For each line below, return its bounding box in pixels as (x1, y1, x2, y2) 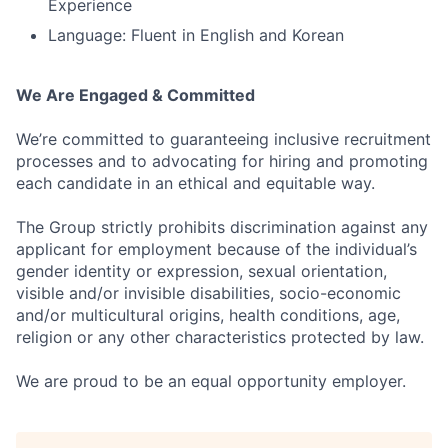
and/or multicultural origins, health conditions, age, (16, 305, 400, 325)
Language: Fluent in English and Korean (48, 25, 344, 45)
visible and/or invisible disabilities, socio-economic (16, 283, 401, 303)
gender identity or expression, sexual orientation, (16, 261, 387, 281)
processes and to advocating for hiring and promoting (16, 151, 428, 171)
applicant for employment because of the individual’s (16, 239, 417, 259)
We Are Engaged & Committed (16, 85, 255, 105)
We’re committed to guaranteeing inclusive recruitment (16, 129, 431, 149)
